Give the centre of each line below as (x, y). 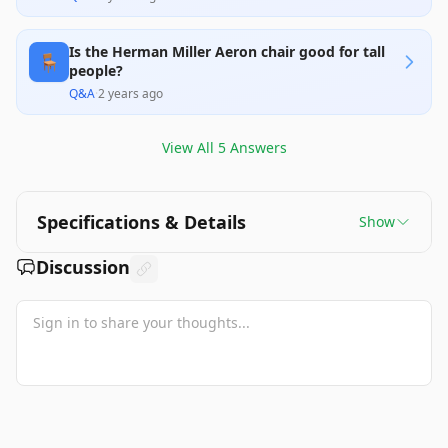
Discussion (83, 267)
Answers (256, 147)
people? (96, 70)
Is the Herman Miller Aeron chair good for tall (227, 51)
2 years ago (130, 93)
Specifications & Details (141, 222)
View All (189, 147)
